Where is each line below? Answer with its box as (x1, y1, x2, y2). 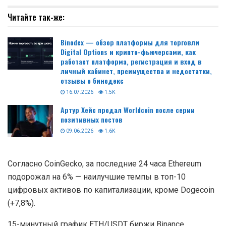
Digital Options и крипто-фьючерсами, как (61, 46, 196, 57)
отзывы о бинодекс (61, 75, 124, 86)
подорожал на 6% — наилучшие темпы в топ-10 (8, 172, 186, 182)
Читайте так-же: (8, 11, 65, 23)
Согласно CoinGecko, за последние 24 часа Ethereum (8, 159, 201, 169)
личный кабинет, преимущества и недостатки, (61, 65, 212, 76)
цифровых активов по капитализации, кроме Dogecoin (8, 185, 214, 195)
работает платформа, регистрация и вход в (61, 55, 202, 67)
